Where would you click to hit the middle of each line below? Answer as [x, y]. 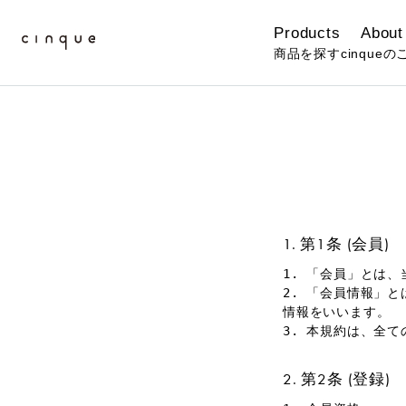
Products [307, 33]
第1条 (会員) [345, 244]
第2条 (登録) [346, 379]
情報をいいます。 [337, 312]
